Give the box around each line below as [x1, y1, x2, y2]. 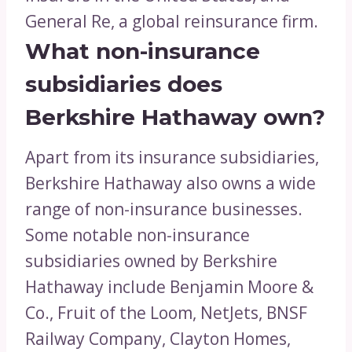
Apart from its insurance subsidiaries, [25, 146, 319, 169]
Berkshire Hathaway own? [25, 104, 325, 131]
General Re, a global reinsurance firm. [25, 10, 318, 33]
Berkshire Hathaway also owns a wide [25, 172, 316, 195]
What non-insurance [25, 38, 260, 65]
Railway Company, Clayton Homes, [25, 328, 291, 350]
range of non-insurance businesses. [25, 198, 302, 221]
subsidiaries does [25, 71, 222, 98]
